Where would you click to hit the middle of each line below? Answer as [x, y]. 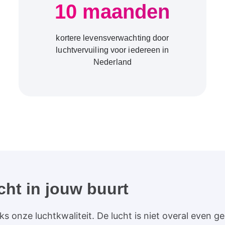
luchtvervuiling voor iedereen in [113, 50]
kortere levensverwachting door [113, 38]
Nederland [113, 62]
